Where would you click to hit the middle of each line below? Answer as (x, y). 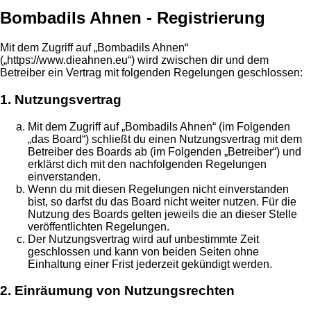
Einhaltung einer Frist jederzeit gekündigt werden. (150, 264)
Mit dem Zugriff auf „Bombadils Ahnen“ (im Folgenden (159, 126)
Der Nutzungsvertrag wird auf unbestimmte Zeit (143, 239)
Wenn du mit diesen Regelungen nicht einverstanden (158, 189)
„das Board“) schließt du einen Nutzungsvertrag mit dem (165, 139)
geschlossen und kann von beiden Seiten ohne (143, 251)
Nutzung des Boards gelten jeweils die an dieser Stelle (162, 214)
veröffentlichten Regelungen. (99, 226)
